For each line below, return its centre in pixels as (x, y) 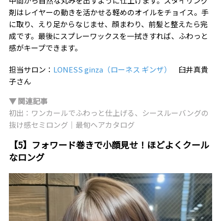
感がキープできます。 (45, 47)
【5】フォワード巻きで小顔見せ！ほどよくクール (109, 144)
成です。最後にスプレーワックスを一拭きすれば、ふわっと (108, 36)
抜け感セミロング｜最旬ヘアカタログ (72, 124)
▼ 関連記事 (28, 101)
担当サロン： (31, 69)
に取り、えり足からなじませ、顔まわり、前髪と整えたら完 (108, 24)
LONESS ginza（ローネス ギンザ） (112, 69)
